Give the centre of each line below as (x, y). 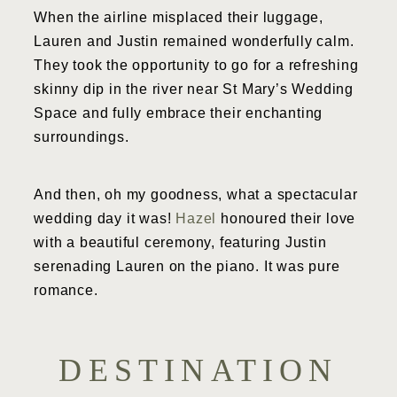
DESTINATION (198, 371)
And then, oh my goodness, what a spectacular (196, 195)
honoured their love (286, 219)
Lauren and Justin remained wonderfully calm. (194, 41)
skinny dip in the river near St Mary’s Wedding (194, 89)
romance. (66, 291)
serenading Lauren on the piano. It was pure (187, 267)
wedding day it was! (105, 219)
